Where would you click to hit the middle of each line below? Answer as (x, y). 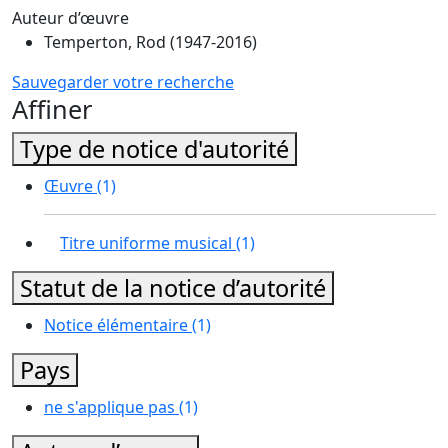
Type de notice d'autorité (154, 149)
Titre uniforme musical (148, 243)
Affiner (52, 109)
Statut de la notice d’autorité (173, 288)
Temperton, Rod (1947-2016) (150, 42)
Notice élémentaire (118, 325)
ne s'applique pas (111, 407)
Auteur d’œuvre (70, 18)
